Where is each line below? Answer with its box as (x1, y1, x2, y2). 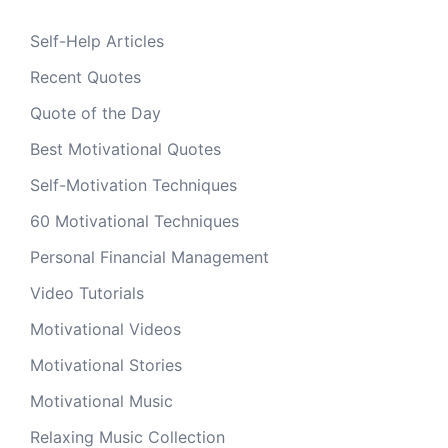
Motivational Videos (30, 318, 181, 339)
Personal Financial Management (30, 246, 269, 267)
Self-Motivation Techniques (30, 174, 237, 195)
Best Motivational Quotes (30, 138, 221, 159)
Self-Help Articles (30, 30, 164, 51)
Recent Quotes (30, 66, 141, 87)
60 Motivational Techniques (30, 210, 239, 231)
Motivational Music (30, 390, 173, 411)
